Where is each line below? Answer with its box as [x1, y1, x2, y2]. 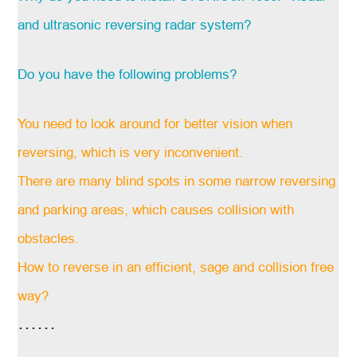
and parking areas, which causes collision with [18, 202, 295, 218]
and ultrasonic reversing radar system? [18, 17, 252, 33]
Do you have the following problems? [18, 66, 237, 82]
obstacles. [18, 230, 80, 246]
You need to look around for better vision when [18, 116, 293, 131]
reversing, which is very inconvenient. [18, 144, 244, 160]
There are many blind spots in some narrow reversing [18, 173, 336, 189]
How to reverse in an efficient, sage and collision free [18, 259, 335, 275]
